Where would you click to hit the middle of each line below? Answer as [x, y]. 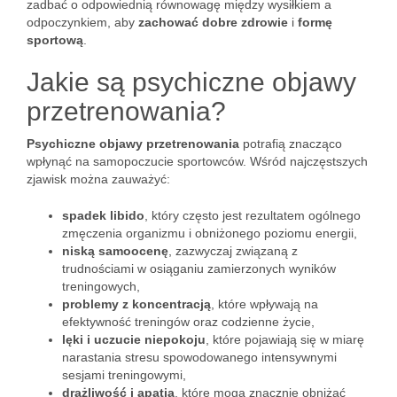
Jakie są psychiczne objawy [191, 82]
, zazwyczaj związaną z [233, 251]
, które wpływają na [265, 304]
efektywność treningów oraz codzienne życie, [188, 322]
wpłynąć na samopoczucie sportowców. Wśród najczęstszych [197, 161]
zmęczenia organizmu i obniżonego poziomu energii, [210, 233]
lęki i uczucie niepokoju [134, 339]
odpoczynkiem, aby [82, 22]
